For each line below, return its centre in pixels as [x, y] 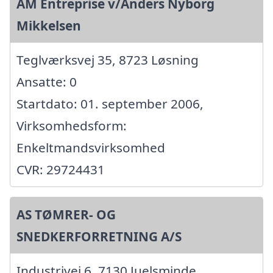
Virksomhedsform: [72, 126]
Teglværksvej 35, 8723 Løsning [108, 60]
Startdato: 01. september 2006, [110, 104]
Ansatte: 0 [47, 82]
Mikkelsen [49, 26]
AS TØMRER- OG [66, 215]
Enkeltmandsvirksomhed [91, 148]
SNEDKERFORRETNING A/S [99, 237]
